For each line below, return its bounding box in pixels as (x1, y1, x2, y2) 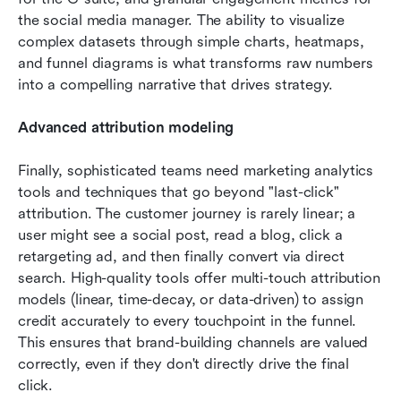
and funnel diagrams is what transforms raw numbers (18, 55, 373, 73)
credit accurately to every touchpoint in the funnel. (18, 312, 357, 330)
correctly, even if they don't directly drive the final (18, 355, 350, 373)
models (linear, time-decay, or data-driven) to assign (18, 291, 364, 309)
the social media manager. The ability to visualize (18, 12, 345, 30)
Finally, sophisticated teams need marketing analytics (18, 162, 374, 180)
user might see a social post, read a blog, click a (18, 226, 343, 244)
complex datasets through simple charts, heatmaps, (18, 33, 364, 51)
